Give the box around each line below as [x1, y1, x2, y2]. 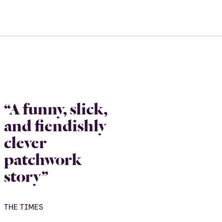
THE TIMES [4, 203, 43, 211]
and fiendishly [4, 112, 106, 136]
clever [4, 129, 47, 153]
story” [4, 163, 49, 186]
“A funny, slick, [4, 96, 108, 119]
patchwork [4, 146, 81, 169]
